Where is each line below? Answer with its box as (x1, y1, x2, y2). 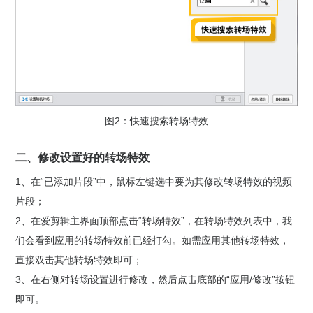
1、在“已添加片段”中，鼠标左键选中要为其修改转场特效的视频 (15, 175, 292, 187)
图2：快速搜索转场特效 (104, 115, 208, 126)
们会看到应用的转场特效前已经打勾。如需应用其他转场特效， (15, 234, 289, 246)
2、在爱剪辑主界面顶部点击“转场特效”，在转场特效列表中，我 (15, 214, 292, 226)
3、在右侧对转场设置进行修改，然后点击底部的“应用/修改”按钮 (15, 273, 295, 285)
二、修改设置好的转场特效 (15, 151, 150, 163)
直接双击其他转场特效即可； (15, 254, 143, 265)
